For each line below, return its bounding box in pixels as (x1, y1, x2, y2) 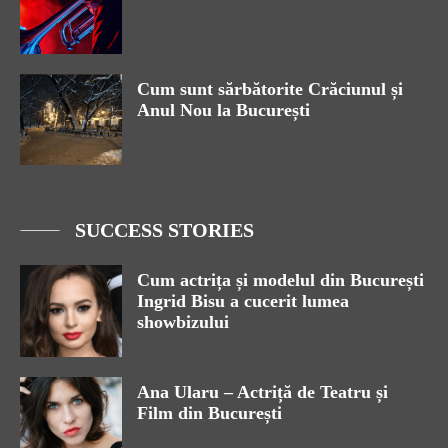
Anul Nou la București (137, 99, 310, 120)
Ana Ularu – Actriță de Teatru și (137, 382, 388, 403)
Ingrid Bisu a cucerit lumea (137, 291, 349, 312)
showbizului (137, 312, 229, 333)
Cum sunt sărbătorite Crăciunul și (137, 78, 403, 99)
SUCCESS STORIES (75, 219, 254, 242)
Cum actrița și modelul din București (137, 270, 424, 291)
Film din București (137, 403, 282, 424)
